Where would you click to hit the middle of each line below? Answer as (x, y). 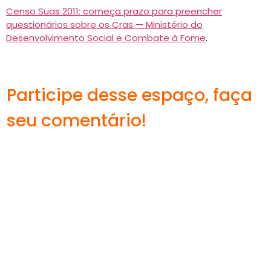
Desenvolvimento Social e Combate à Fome (106, 38)
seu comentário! (77, 121)
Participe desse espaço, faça (129, 95)
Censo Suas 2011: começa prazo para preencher (114, 11)
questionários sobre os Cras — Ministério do (104, 24)
